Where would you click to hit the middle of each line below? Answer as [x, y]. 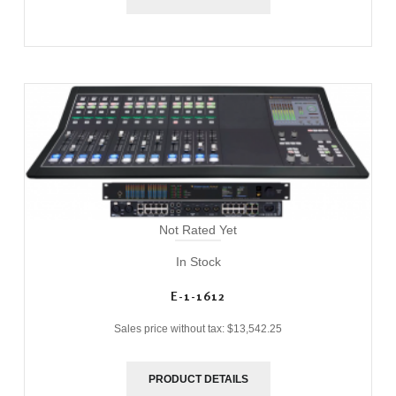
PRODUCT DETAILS [198, 379]
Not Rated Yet [198, 229]
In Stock [198, 261]
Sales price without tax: [171, 328]
